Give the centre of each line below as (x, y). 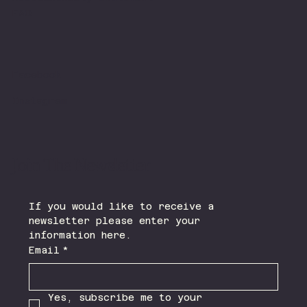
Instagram (39, 101)
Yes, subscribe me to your (125, 298)
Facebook (37, 74)
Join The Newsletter (81, 166)
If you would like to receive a (121, 207)
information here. (80, 235)
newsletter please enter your (114, 221)
